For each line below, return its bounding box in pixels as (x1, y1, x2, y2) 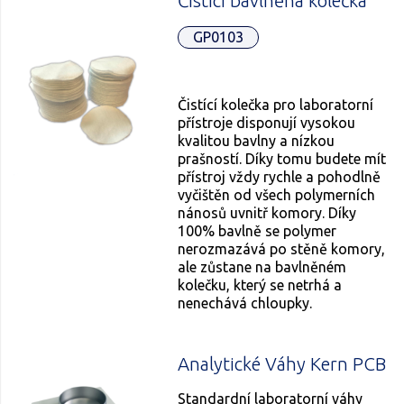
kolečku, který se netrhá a (178, 276, 343, 293)
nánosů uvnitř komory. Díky (178, 204, 357, 221)
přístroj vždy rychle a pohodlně (178, 168, 381, 185)
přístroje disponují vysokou (178, 114, 356, 131)
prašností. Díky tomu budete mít (178, 150, 387, 167)
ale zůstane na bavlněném (178, 258, 347, 275)
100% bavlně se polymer (178, 222, 337, 239)
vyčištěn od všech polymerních (178, 186, 376, 203)
